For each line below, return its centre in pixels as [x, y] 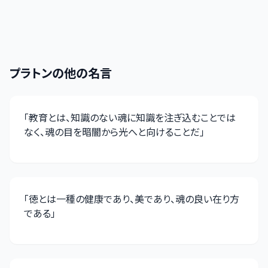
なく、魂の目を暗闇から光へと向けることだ [112, 132]
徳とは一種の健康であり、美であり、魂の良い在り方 [134, 199]
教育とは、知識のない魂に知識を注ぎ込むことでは [132, 117]
